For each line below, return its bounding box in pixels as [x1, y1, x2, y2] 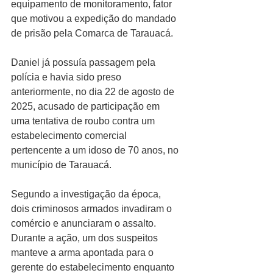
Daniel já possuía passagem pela [11, 57, 158, 68]
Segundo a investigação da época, [11, 188, 163, 199]
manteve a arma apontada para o [11, 247, 156, 258]
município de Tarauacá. [11, 159, 112, 170]
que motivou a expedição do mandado [11, 13, 179, 24]
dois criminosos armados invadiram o [11, 203, 174, 214]
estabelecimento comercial [11, 130, 129, 141]
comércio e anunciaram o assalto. [11, 218, 158, 229]
